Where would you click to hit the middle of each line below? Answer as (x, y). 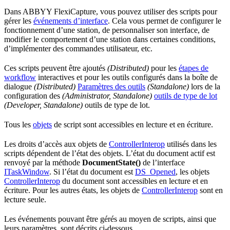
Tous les (18, 125)
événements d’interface (71, 21)
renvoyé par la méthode (43, 163)
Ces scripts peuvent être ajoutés (56, 68)
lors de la (205, 87)
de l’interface (163, 163)
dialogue (19, 87)
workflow (20, 78)
